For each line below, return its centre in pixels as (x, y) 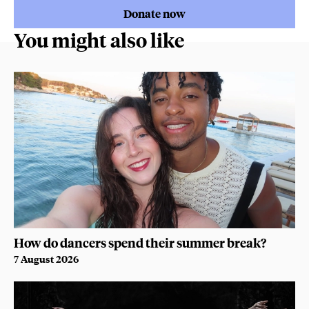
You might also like (99, 40)
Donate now (154, 14)
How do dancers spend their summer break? (140, 243)
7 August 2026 (46, 259)
